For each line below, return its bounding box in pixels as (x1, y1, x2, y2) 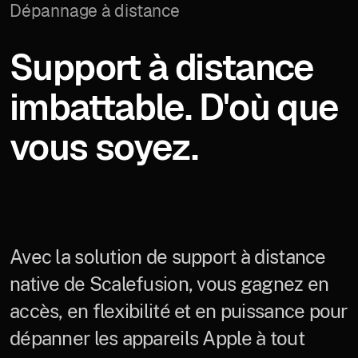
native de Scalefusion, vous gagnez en (10, 272, 329, 295)
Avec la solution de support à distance (10, 245, 326, 268)
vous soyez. (10, 123, 198, 170)
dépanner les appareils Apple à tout (10, 326, 304, 349)
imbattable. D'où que (10, 83, 339, 130)
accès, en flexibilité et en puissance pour (10, 299, 348, 322)
